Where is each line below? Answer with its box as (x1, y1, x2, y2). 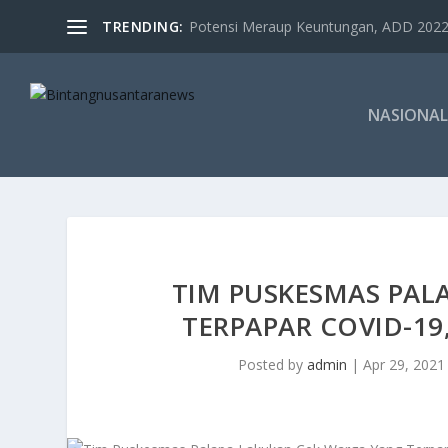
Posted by (237, 355, 307, 374)
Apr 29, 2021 (362, 355, 445, 374)
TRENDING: (102, 16, 184, 36)
